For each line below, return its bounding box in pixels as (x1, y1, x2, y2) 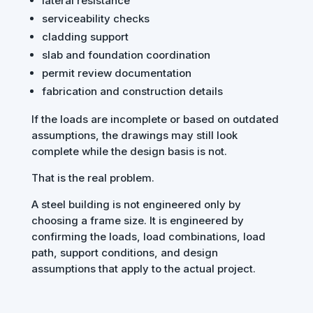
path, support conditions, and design (31, 246, 218, 260)
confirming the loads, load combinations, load (31, 230, 265, 244)
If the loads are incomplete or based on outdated (31, 112, 279, 126)
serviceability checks (41, 12, 150, 26)
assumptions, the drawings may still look (31, 129, 238, 143)
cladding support (41, 30, 129, 44)
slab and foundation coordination (41, 48, 210, 62)
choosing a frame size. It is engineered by (31, 214, 244, 228)
